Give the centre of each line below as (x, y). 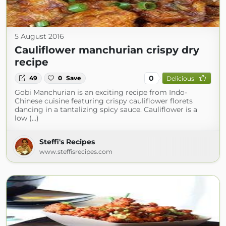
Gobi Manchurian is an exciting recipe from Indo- (101, 92)
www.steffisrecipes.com (76, 152)
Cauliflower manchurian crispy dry (107, 50)
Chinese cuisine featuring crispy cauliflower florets (104, 101)
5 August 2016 (39, 36)
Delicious (180, 78)
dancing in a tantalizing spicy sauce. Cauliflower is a (106, 109)
